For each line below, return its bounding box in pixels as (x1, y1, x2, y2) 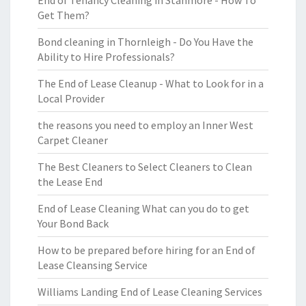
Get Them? (38, 8, 89, 22)
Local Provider (38, 92, 105, 105)
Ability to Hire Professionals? (38, 50, 175, 64)
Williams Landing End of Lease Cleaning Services (38, 285, 262, 298)
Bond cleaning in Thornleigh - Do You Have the (38, 35, 253, 48)
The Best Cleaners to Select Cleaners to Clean (38, 160, 252, 173)
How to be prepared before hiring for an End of (38, 243, 255, 257)
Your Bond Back (38, 217, 109, 230)
